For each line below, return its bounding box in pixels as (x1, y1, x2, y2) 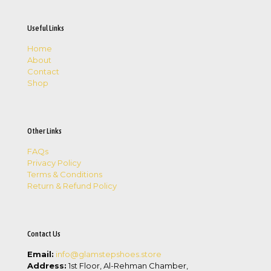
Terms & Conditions (27, 169, 102, 179)
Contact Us (27, 229, 60, 238)
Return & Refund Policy (27, 180, 117, 191)
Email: (27, 249, 54, 259)
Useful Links (27, 23, 64, 33)
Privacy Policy (27, 157, 81, 168)
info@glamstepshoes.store (56, 249, 162, 259)
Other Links (27, 126, 62, 135)
